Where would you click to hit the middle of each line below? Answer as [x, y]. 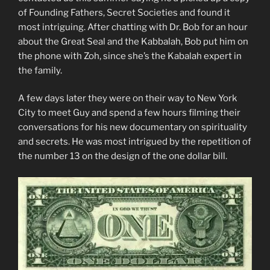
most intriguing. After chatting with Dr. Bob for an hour [133, 27]
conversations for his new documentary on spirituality [133, 127]
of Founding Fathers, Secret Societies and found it [124, 12]
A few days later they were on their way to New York [127, 99]
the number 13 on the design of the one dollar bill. [123, 156]
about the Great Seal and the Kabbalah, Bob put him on [133, 41]
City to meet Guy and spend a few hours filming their [129, 113]
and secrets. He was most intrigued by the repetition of [135, 142]
